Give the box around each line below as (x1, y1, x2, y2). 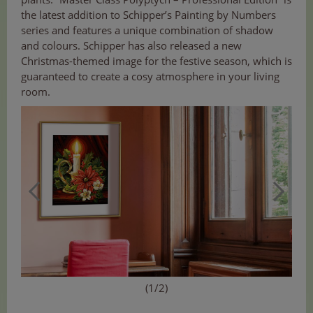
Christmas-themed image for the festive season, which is (21, 53, 292, 68)
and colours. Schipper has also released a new (21, 38, 242, 52)
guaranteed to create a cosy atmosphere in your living (21, 68, 279, 83)
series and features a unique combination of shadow (21, 22, 273, 37)
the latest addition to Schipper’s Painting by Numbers (21, 7, 276, 22)
